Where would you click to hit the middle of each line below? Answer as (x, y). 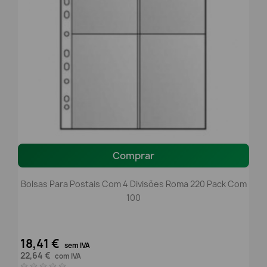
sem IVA (77, 245)
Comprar (133, 155)
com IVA (68, 256)
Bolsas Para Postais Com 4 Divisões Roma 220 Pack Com (133, 184)
